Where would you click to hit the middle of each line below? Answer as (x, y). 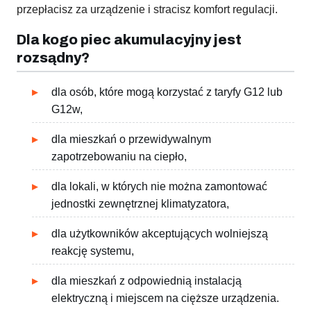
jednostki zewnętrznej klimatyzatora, (140, 204)
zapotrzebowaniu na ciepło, (119, 157)
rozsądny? (53, 58)
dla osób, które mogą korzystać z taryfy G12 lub (167, 92)
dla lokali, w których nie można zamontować (159, 187)
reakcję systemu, (93, 251)
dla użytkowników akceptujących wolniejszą (160, 234)
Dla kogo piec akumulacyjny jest (129, 40)
